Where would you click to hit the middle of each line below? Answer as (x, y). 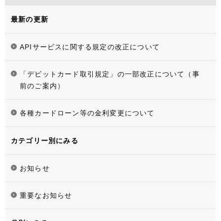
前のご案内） (42, 86)
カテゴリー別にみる (45, 141)
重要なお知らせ (46, 196)
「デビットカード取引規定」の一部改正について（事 (110, 74)
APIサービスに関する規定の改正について (90, 47)
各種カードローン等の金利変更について (87, 113)
